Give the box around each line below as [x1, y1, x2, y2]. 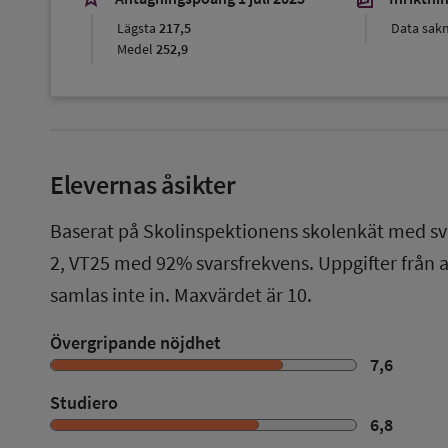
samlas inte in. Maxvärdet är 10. [50, 281, 312, 307]
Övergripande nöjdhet [50, 330, 221, 354]
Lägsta [117, 18, 156, 37]
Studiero [50, 390, 118, 414]
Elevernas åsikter [50, 167, 236, 201]
